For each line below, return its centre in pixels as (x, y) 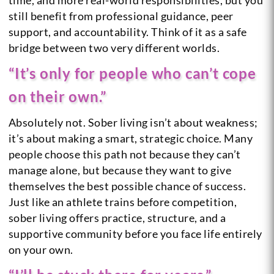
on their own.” (57, 96)
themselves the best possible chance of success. (127, 186)
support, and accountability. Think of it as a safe (128, 31)
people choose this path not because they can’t (124, 154)
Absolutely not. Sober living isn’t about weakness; (133, 122)
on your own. (41, 249)
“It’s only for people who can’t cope (132, 73)
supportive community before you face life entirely (135, 233)
